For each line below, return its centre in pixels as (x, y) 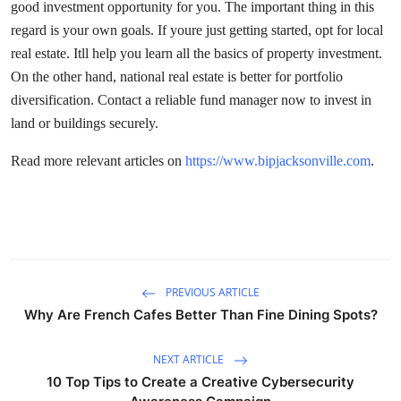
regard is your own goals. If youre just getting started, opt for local (197, 30)
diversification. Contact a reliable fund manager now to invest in (191, 100)
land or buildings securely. (85, 124)
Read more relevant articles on (98, 161)
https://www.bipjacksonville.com (278, 161)
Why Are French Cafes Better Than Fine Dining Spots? (200, 315)
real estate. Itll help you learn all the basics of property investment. (196, 54)
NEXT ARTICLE (190, 360)
